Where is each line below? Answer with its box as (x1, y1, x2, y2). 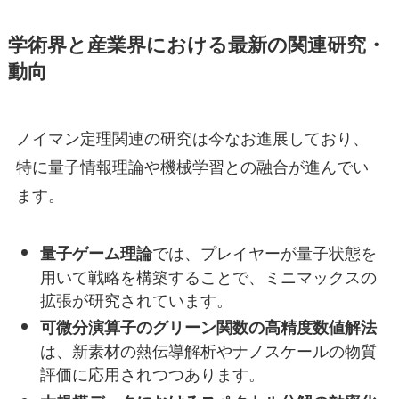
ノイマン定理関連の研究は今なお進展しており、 (15, 125, 369, 149)
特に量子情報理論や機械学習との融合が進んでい (15, 153, 369, 177)
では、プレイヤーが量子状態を (151, 240, 377, 264)
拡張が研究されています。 (39, 287, 232, 311)
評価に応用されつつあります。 (39, 362, 265, 386)
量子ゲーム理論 (39, 240, 152, 265)
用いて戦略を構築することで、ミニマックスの (39, 264, 377, 288)
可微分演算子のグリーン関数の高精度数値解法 (39, 315, 377, 339)
